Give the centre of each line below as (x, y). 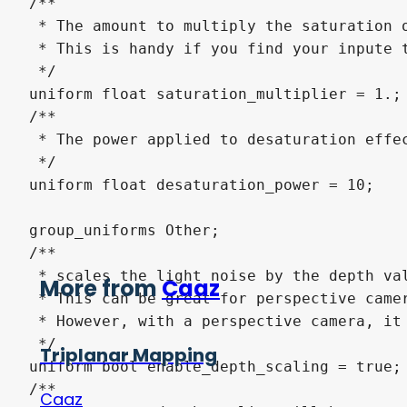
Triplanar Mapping (129, 355)
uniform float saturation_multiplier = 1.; (215, 94)
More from (101, 288)
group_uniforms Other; (124, 230)
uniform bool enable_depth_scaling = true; (215, 366)
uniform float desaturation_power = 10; (202, 184)
